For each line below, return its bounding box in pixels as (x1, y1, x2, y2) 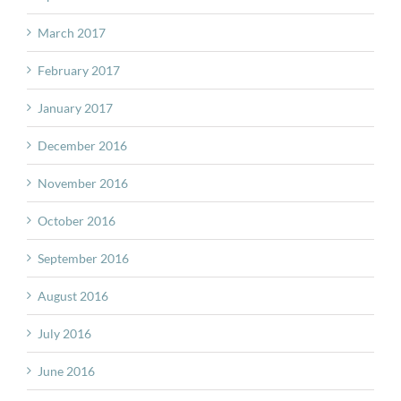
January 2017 (38, 99, 113, 115)
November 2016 (38, 175, 128, 191)
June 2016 (38, 363, 95, 379)
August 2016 (38, 287, 108, 303)
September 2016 (38, 250, 129, 266)
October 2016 (38, 212, 115, 228)
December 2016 (38, 137, 127, 153)
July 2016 (38, 325, 91, 341)
